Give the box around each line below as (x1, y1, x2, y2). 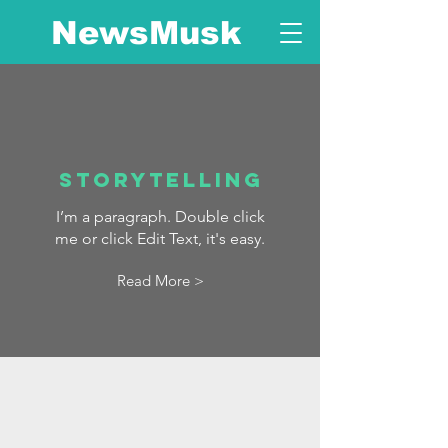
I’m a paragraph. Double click (55, 207, 265, 226)
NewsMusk (51, 15, 241, 51)
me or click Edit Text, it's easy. (55, 229, 265, 248)
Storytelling (58, 167, 264, 192)
